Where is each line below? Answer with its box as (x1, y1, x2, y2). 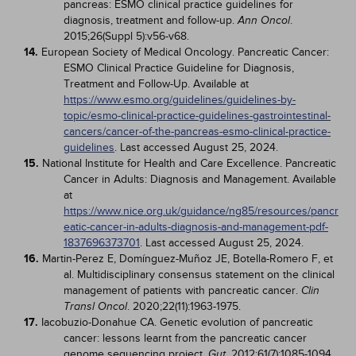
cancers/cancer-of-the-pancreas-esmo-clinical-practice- (64, 125, 331, 138)
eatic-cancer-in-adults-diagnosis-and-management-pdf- (64, 220, 328, 234)
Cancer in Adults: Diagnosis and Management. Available (64, 172, 336, 186)
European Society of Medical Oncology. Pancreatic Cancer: (41, 45, 329, 59)
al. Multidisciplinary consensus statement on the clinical (64, 268, 335, 281)
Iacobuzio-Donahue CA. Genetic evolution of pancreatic (41, 315, 313, 329)
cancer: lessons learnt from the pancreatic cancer (64, 331, 307, 345)
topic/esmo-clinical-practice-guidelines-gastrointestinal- (64, 109, 331, 122)
